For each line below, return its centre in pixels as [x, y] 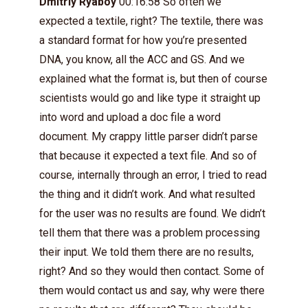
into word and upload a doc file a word [130, 117]
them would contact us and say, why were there [152, 290]
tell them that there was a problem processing [150, 233]
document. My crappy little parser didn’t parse [148, 136]
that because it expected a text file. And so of [148, 156]
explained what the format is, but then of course [153, 79]
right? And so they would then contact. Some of [152, 271]
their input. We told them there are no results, [146, 252]
